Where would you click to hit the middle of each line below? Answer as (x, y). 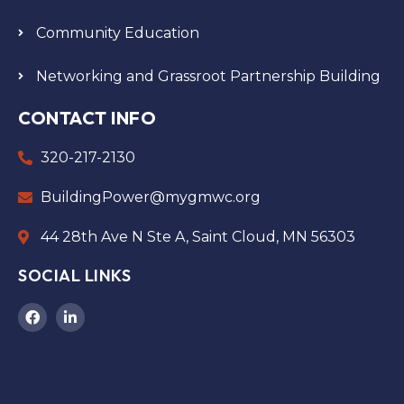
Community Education (118, 32)
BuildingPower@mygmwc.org (151, 197)
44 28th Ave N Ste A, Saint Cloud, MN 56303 (198, 236)
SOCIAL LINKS (74, 275)
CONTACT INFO (87, 117)
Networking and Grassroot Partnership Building (208, 76)
